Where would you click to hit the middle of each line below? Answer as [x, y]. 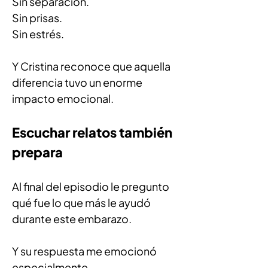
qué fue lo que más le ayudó [82, 202]
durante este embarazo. [72, 219]
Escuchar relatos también [93, 132]
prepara [37, 152]
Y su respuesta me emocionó [85, 251]
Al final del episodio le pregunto [92, 186]
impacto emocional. [63, 98]
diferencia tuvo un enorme [78, 82]
